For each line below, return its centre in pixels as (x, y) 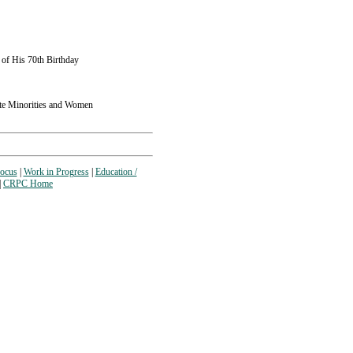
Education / (116, 171)
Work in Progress (56, 171)
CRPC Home (28, 183)
